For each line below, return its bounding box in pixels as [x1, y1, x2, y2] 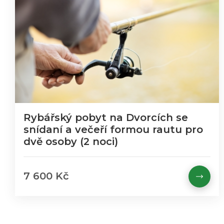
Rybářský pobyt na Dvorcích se [23, 111, 188, 123]
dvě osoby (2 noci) [23, 135, 118, 147]
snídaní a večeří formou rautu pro [23, 123, 203, 135]
